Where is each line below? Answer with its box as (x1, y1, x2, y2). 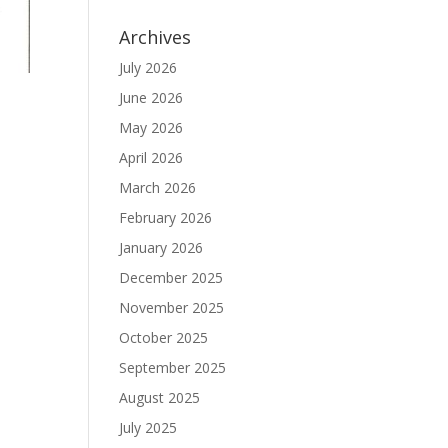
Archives (119, 25, 192, 49)
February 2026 (119, 208, 213, 227)
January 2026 (119, 238, 204, 257)
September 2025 (119, 358, 227, 377)
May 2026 (119, 118, 184, 137)
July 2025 (119, 418, 178, 437)
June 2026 (119, 88, 184, 107)
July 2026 (119, 58, 178, 77)
